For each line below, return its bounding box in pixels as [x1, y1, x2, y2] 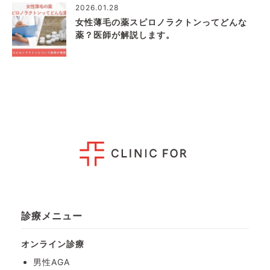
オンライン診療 [21, 238, 84, 249]
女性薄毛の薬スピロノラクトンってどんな [75, 16, 247, 27]
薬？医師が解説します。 [75, 29, 175, 40]
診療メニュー [21, 209, 83, 222]
